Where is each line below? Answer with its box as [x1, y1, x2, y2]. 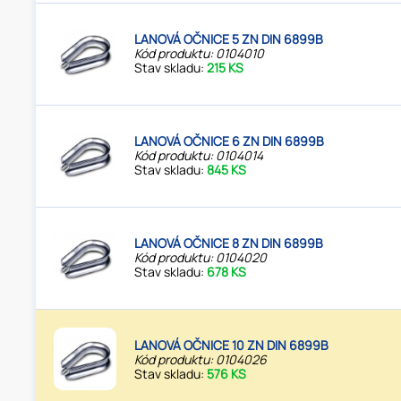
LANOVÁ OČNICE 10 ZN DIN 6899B [134, 337, 329, 354]
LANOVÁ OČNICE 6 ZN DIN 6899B [134, 132, 325, 150]
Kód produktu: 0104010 [134, 45, 265, 63]
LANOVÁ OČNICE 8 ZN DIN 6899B [134, 235, 324, 252]
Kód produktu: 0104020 [134, 249, 268, 267]
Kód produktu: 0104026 [134, 351, 268, 369]
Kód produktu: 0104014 [134, 147, 264, 165]
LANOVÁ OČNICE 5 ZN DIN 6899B [134, 30, 324, 48]
